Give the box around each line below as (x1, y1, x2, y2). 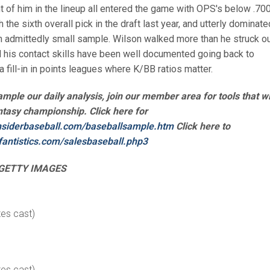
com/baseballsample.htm (63, 121, 174, 133)
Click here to (174, 121, 231, 133)
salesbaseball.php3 (63, 136, 148, 148)
